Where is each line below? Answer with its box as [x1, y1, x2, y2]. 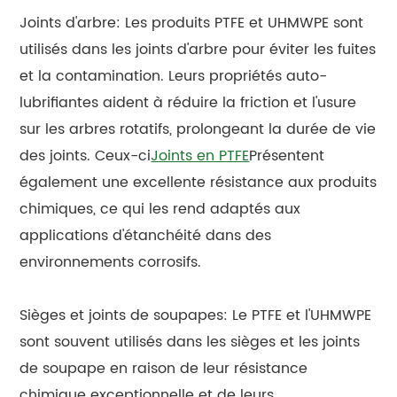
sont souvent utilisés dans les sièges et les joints [19, 330, 361, 354]
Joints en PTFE [151, 144, 250, 167]
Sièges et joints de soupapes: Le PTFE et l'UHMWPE [19, 303, 372, 327]
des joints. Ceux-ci [19, 144, 152, 167]
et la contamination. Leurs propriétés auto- [19, 64, 328, 88]
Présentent [249, 144, 325, 167]
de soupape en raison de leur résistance [19, 356, 308, 380]
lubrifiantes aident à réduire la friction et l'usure [19, 90, 357, 114]
